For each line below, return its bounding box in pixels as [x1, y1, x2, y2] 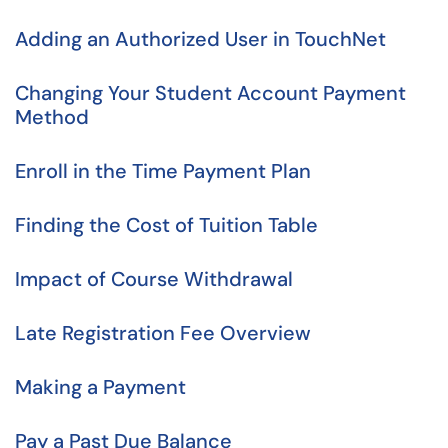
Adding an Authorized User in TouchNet [15, 26, 386, 52]
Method [15, 104, 89, 130]
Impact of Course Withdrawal [15, 266, 293, 292]
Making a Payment [15, 374, 186, 400]
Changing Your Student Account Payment [15, 80, 406, 106]
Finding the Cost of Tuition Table [15, 212, 318, 238]
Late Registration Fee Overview [15, 320, 311, 346]
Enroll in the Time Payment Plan [15, 158, 311, 184]
